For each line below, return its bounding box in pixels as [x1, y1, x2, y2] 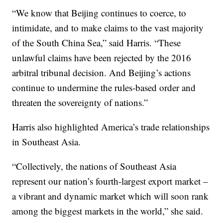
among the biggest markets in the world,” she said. [12, 205, 204, 218]
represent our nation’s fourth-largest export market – [12, 175, 209, 188]
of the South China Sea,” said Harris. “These [12, 36, 181, 49]
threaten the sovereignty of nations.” [12, 96, 148, 109]
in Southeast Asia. [12, 135, 81, 148]
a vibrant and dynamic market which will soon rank [12, 190, 209, 203]
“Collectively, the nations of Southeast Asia [12, 160, 177, 173]
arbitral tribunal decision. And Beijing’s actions [12, 66, 191, 79]
